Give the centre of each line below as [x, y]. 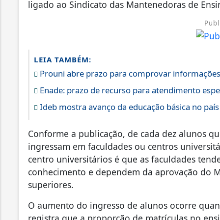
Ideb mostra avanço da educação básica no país [128, 107]
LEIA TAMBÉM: [63, 59]
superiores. [51, 184]
